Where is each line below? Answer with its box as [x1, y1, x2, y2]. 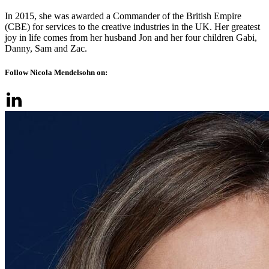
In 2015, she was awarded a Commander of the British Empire [5, 11, 241, 22]
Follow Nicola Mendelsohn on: [5, 67, 107, 77]
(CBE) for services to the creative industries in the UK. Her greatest [5, 22, 260, 32]
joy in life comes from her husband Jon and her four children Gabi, [5, 32, 257, 43]
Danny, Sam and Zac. [5, 43, 87, 54]
